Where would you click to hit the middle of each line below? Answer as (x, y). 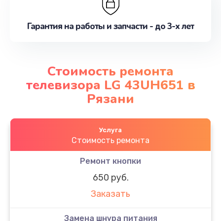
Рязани (110, 99)
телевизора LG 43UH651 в (110, 85)
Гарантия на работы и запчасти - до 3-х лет (110, 26)
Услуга (110, 130)
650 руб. (110, 177)
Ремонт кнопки (110, 161)
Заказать (110, 194)
